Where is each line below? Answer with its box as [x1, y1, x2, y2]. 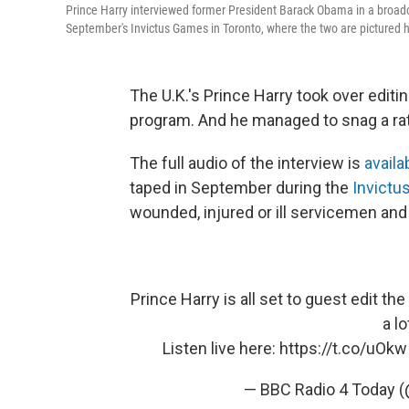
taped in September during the [130, 178, 352, 197]
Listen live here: [162, 339, 279, 358]
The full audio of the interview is [130, 153, 364, 173]
